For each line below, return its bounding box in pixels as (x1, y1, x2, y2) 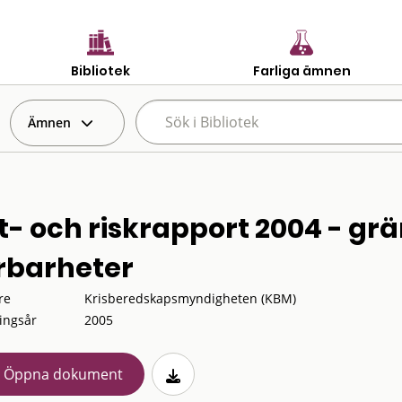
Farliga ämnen (252, 61, 351, 80)
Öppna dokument (3, 364, 123, 384)
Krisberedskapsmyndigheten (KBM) (83, 290, 296, 307)
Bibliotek (71, 61, 130, 80)
